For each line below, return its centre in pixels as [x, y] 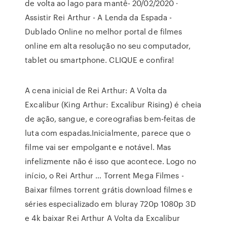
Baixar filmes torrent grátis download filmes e [109, 190]
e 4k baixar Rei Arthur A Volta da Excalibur [103, 218]
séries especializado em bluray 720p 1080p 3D [110, 204]
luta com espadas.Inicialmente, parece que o [108, 133]
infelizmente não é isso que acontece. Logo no [110, 161]
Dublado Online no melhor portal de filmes [104, 31]
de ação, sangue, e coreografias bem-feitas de [110, 119]
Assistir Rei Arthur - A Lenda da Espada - [99, 17]
